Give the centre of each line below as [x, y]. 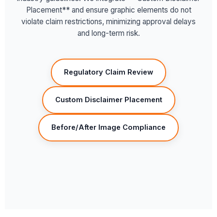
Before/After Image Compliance [108, 127]
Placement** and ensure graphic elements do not [108, 10]
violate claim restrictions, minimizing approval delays [108, 22]
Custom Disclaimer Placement [108, 100]
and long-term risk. [108, 33]
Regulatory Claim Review [108, 72]
